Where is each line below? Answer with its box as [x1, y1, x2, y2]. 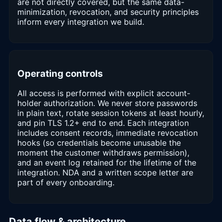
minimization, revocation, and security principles [17, 6, 199, 17]
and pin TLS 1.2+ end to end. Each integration [17, 118, 189, 128]
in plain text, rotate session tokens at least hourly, [17, 108, 204, 118]
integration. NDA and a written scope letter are [17, 167, 193, 178]
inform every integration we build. [17, 16, 144, 27]
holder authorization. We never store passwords [17, 98, 197, 109]
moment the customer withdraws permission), [17, 148, 189, 158]
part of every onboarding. [17, 177, 114, 188]
